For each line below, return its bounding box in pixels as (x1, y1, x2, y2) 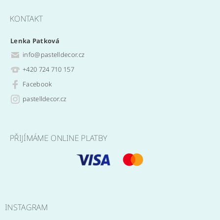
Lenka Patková (10, 36, 60, 45)
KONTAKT (10, 13, 43, 24)
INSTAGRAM (5, 202, 48, 213)
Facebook (22, 80, 52, 89)
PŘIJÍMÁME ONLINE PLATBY (10, 132, 108, 143)
